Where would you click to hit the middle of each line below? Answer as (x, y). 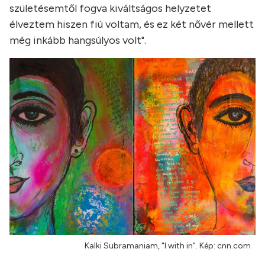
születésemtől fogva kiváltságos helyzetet (110, 8)
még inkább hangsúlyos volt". (78, 40)
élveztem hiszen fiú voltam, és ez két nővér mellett (132, 24)
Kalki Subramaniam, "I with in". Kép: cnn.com (168, 246)
